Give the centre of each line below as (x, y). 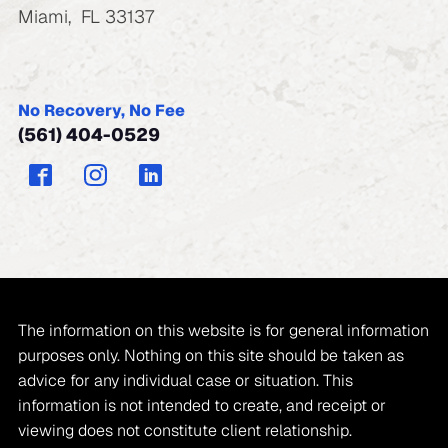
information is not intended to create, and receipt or (201, 405)
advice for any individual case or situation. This (185, 380)
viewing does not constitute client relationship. (184, 430)
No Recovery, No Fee (101, 110)
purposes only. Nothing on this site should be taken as (210, 355)
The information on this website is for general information (223, 330)
